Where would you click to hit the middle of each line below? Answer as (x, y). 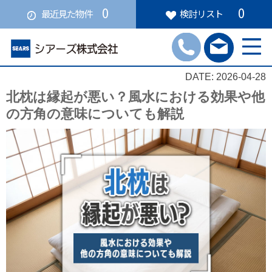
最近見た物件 (67, 14)
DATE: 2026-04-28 (226, 77)
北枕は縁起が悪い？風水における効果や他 (135, 97)
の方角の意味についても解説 (95, 114)
